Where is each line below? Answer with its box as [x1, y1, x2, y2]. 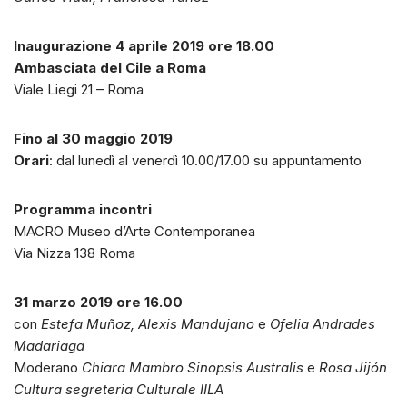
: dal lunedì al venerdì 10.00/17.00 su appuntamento [49, 152, 362, 170]
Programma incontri [14, 201, 152, 219]
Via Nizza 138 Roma [14, 244, 135, 263]
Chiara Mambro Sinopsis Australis [82, 359, 303, 377]
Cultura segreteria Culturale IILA [14, 381, 223, 399]
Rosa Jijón [319, 359, 387, 377]
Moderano [14, 359, 82, 377]
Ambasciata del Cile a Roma [14, 59, 206, 77]
